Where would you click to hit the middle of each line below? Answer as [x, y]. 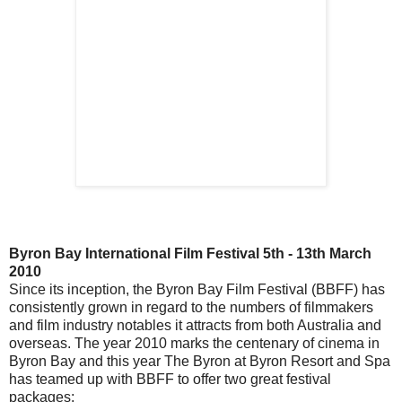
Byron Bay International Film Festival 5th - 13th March [190, 254]
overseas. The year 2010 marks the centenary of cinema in [194, 344]
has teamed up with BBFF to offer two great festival [170, 380]
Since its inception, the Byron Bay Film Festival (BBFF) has [197, 290]
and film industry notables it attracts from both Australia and [195, 326]
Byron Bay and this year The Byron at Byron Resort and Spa [200, 362]
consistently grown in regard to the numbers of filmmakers [191, 308]
